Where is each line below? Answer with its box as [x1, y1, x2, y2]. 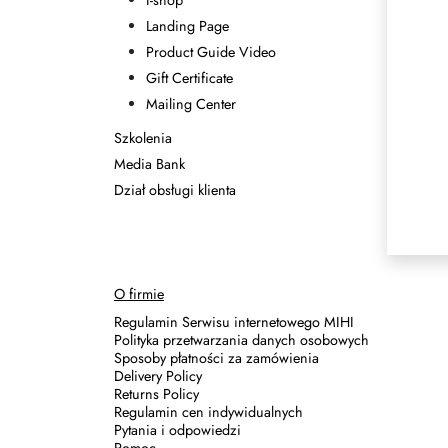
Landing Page [146, 16, 229, 36]
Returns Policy [114, 384, 199, 404]
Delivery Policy [114, 366, 202, 386]
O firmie [114, 284, 164, 304]
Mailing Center [146, 94, 236, 114]
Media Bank [114, 154, 185, 174]
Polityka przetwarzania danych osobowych [114, 330, 369, 350]
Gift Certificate [146, 68, 233, 88]
